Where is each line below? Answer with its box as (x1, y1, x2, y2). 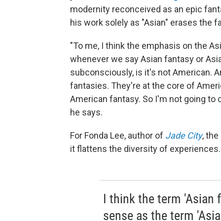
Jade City (165, 130, 202, 141)
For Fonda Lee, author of (70, 130, 163, 141)
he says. (70, 107, 103, 117)
